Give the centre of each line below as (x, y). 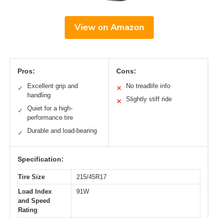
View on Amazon (109, 27)
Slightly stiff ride (149, 99)
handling (39, 95)
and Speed (34, 201)
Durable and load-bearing (62, 131)
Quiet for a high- (50, 109)
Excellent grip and (53, 86)
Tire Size (31, 177)
